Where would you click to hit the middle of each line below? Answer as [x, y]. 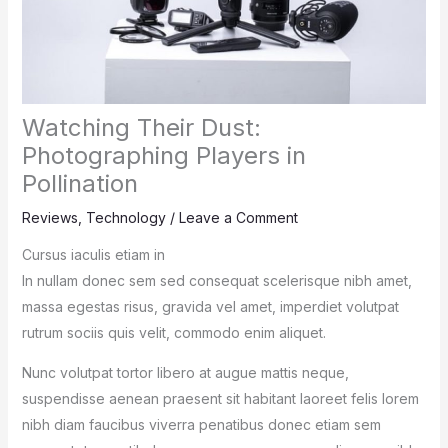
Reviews [49, 218]
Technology [125, 218]
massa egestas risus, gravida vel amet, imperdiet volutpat [210, 307]
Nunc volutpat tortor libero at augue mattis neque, [185, 373]
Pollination [79, 184]
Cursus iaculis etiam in [93, 255]
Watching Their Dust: [141, 128]
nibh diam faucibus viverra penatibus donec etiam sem [201, 425]
